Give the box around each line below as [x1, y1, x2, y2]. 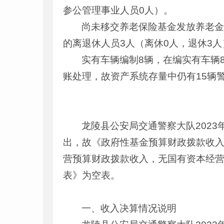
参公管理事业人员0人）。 [63, 5, 173, 15]
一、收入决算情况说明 [81, 203, 177, 213]
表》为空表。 [63, 170, 120, 180]
